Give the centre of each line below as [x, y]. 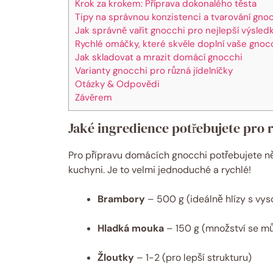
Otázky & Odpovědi [117, 84]
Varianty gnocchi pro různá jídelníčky [154, 70]
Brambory [121, 199]
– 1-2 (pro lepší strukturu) [193, 257]
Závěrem [94, 97]
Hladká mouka [131, 228]
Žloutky [116, 257]
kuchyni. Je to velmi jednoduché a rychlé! [160, 169]
